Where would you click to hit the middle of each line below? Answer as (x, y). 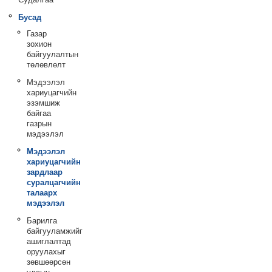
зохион (39, 44)
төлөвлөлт (46, 65)
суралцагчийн (53, 182)
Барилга (42, 221)
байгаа (39, 113)
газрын (39, 124)
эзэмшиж (43, 103)
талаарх (42, 193)
